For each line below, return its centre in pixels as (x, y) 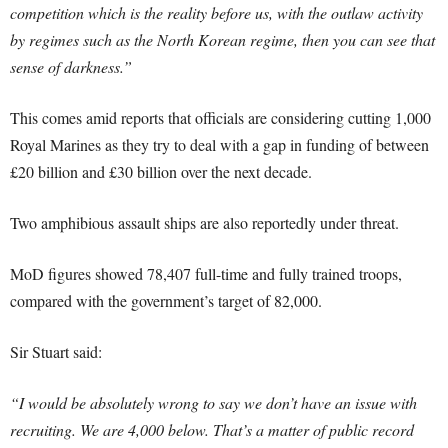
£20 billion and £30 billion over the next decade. (161, 171)
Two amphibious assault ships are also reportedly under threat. (204, 222)
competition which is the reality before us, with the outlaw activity (216, 12)
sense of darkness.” (71, 66)
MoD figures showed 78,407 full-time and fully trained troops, (206, 273)
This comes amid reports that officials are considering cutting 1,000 (220, 117)
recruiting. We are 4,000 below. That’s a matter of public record (212, 429)
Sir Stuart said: (56, 351)
